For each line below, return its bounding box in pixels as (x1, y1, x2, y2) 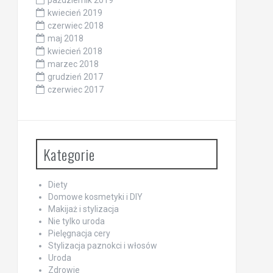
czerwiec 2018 (47, 20, 104, 30)
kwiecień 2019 (47, 7, 102, 18)
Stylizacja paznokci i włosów (48, 240, 157, 250)
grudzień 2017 (47, 71, 103, 82)
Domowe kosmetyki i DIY (48, 191, 143, 202)
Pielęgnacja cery (48, 228, 110, 238)
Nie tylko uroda (48, 216, 105, 226)
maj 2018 (47, 33, 83, 43)
